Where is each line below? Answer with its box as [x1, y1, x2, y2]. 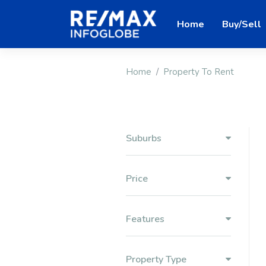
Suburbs [126, 132, 161, 145]
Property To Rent [163, 66, 234, 78]
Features [126, 213, 164, 226]
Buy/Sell [222, 17, 261, 31]
